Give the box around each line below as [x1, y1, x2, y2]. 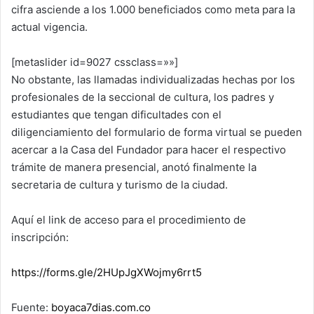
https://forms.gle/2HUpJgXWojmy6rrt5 [11, 265, 202, 279]
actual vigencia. [11, 20, 88, 34]
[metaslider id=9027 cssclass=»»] [11, 55, 178, 69]
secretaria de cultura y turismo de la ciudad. [11, 177, 228, 191]
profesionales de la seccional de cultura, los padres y [11, 90, 274, 104]
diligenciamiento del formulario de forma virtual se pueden [11, 125, 302, 139]
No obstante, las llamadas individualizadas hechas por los [11, 72, 295, 86]
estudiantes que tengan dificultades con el [11, 107, 221, 121]
